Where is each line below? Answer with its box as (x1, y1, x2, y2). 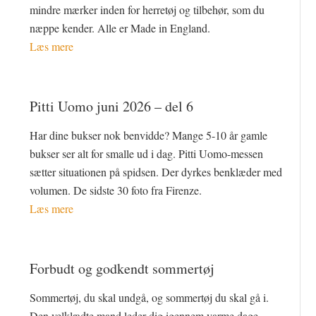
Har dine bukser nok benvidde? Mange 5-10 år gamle (30, 127, 268, 142)
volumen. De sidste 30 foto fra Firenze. (30, 182, 202, 197)
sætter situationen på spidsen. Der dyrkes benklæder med (30, 164, 283, 179)
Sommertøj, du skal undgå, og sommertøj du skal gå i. (30, 289, 269, 305)
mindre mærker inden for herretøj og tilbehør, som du (30, 1, 265, 17)
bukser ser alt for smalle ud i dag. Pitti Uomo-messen (30, 145, 264, 161)
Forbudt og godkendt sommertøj (30, 258, 215, 278)
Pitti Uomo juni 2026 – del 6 (30, 96, 194, 116)
